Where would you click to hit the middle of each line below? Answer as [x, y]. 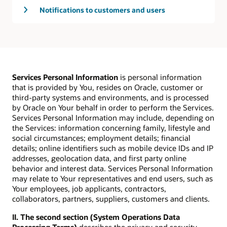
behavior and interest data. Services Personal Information [112, 168]
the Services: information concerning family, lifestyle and [111, 128]
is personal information [160, 77]
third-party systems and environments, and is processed [110, 98]
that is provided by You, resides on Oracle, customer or [108, 87]
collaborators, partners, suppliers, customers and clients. [111, 199]
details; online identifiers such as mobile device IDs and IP [113, 148]
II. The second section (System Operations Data [96, 217]
